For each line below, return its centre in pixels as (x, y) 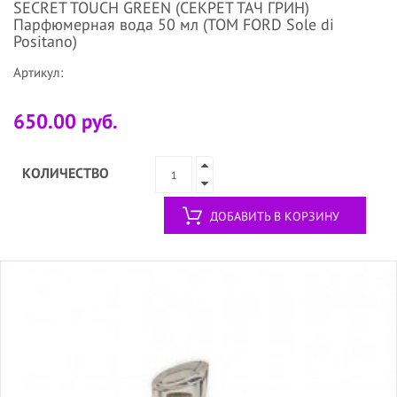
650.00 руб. (66, 121)
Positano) (45, 42)
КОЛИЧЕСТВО (66, 173)
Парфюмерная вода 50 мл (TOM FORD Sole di (174, 25)
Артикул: (38, 73)
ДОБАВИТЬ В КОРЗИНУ (275, 217)
